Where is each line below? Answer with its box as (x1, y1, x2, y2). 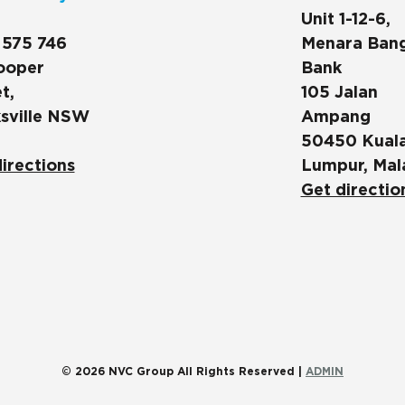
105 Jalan (300, 85, 378, 102)
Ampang (300, 109, 371, 127)
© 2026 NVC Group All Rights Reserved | (61, 366, 306, 378)
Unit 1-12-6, (300, 12, 391, 29)
